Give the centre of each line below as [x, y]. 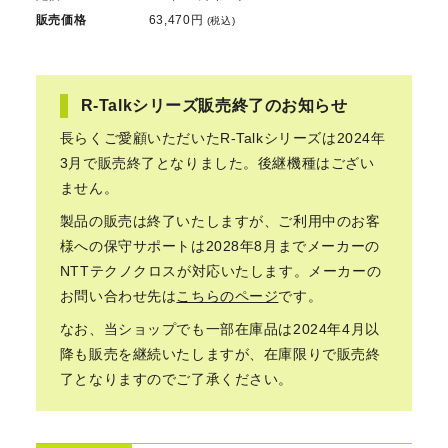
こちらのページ [227, 296]
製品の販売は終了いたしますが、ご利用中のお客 [220, 221]
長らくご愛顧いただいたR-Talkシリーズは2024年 [222, 138]
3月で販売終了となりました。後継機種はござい [217, 163]
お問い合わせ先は [118, 296]
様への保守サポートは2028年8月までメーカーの [219, 246]
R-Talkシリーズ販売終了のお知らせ [214, 106]
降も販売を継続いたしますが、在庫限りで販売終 [220, 354]
